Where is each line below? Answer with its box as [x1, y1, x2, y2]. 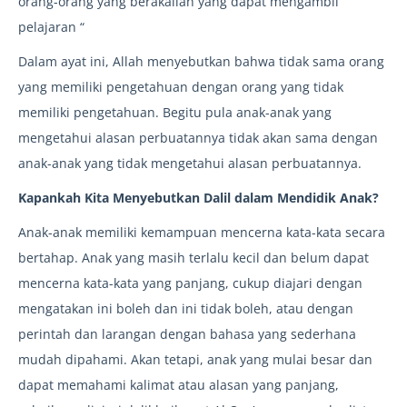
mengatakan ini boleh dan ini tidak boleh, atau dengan [18, 300, 353, 318]
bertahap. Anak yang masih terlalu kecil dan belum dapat [18, 249, 369, 267]
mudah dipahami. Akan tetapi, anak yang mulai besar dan [18, 351, 372, 369]
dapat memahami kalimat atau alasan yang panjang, [18, 376, 339, 394]
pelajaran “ [18, 18, 84, 36]
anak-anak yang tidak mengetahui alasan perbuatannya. [18, 154, 362, 173]
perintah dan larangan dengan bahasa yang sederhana [18, 325, 356, 343]
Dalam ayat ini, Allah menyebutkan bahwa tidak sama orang [18, 53, 384, 71]
